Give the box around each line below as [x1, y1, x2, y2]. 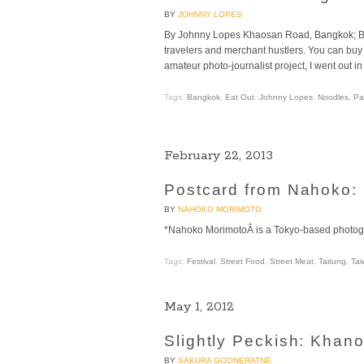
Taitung [318, 257, 346, 266]
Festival [187, 257, 215, 266]
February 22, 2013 [164, 147, 273, 165]
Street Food [220, 257, 265, 266]
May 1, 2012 [164, 298, 234, 316]
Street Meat [270, 257, 314, 266]
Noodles [318, 93, 349, 102]
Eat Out [225, 93, 254, 102]
